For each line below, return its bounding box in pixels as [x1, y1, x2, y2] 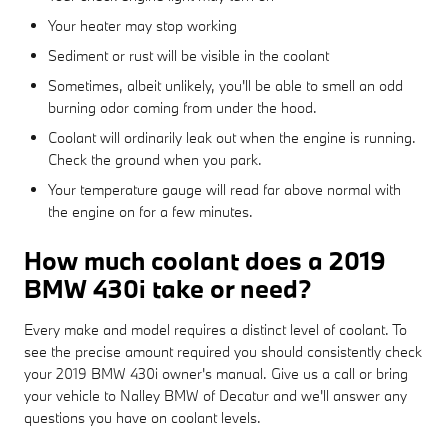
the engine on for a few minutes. [48, 201, 253, 221]
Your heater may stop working [48, 15, 237, 35]
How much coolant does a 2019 [24, 243, 386, 277]
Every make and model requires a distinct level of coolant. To [24, 319, 407, 339]
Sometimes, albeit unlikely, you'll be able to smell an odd [48, 75, 403, 95]
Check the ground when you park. [48, 149, 262, 169]
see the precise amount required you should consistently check [24, 341, 422, 361]
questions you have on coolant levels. [24, 407, 261, 427]
